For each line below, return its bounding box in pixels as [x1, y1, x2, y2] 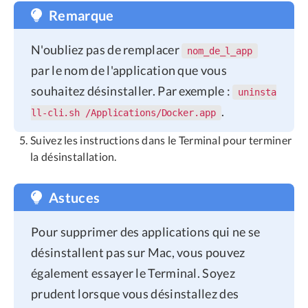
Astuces [49, 189, 100, 206]
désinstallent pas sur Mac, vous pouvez [31, 245, 245, 261]
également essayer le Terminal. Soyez [31, 265, 235, 281]
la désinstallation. [30, 150, 117, 164]
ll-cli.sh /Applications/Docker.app [31, 107, 216, 119]
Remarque [49, 7, 114, 24]
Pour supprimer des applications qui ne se [31, 224, 261, 240]
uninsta [238, 87, 276, 98]
